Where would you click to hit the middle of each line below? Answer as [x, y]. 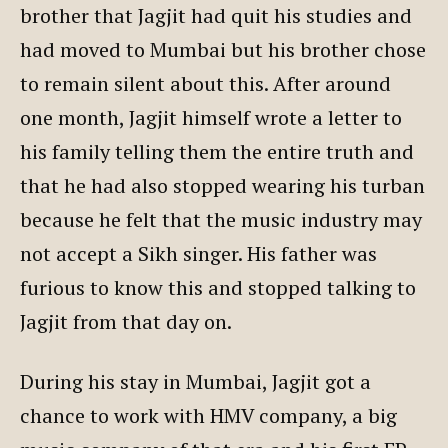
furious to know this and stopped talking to [218, 287]
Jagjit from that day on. [126, 321]
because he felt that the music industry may [221, 219]
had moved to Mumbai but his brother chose [223, 49]
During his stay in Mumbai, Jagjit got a [195, 381]
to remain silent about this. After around [205, 83]
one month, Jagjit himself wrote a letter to [211, 117]
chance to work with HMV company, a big [208, 415]
